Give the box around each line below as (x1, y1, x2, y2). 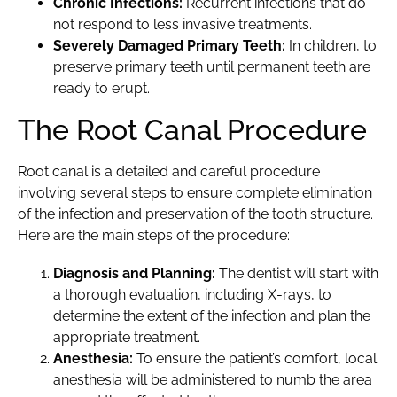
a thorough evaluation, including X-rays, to (53, 286, 331, 304)
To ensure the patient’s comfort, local (133, 350, 377, 368)
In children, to (285, 37, 377, 55)
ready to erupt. (53, 80, 150, 97)
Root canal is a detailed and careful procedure (18, 163, 320, 181)
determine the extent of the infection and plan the (53, 307, 370, 325)
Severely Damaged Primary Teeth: (53, 37, 285, 55)
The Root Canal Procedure (18, 113, 367, 147)
